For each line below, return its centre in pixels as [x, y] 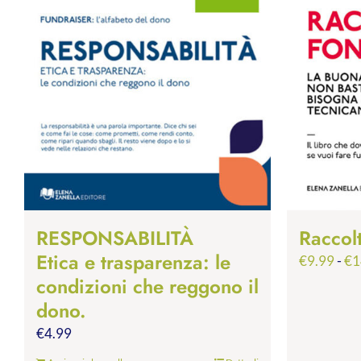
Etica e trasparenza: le [133, 262]
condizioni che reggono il [147, 286]
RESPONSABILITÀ [115, 238]
